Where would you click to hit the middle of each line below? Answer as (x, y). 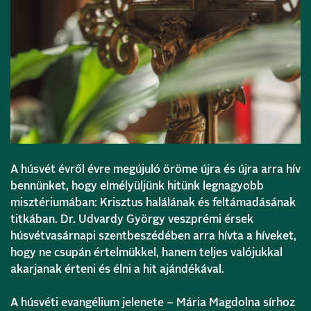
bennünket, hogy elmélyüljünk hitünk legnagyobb (137, 186)
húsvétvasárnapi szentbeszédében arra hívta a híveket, (153, 236)
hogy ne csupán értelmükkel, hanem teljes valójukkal (146, 252)
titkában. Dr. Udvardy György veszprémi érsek (132, 219)
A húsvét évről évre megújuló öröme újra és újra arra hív (155, 169)
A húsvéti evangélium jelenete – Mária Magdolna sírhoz (153, 302)
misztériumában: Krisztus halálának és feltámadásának (153, 202)
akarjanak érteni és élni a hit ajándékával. (117, 269)
